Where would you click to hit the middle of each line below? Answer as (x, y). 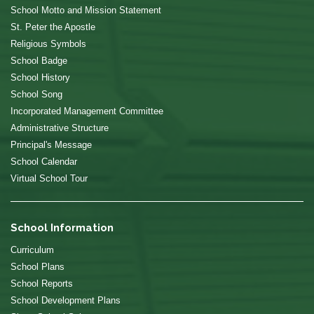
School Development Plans (66, 301)
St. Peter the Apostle (53, 27)
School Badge (39, 61)
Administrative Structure (60, 128)
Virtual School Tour (49, 179)
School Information (62, 228)
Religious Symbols (48, 44)
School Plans (37, 267)
